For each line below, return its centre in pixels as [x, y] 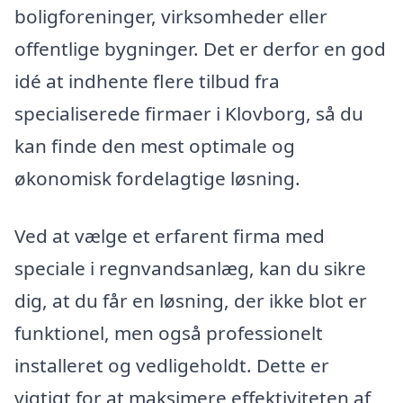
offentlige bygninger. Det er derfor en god [200, 49]
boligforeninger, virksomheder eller [171, 17]
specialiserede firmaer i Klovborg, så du [189, 114]
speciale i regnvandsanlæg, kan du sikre [190, 268]
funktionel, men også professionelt [169, 332]
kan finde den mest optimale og [155, 146]
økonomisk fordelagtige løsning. [157, 179]
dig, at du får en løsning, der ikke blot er [191, 300]
